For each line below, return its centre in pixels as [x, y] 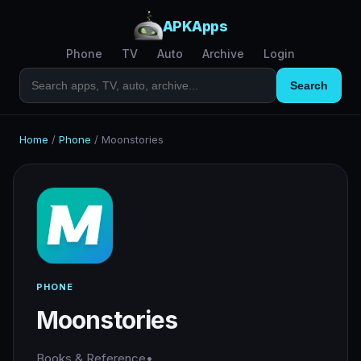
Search [309, 85]
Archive [223, 54]
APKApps [195, 26]
